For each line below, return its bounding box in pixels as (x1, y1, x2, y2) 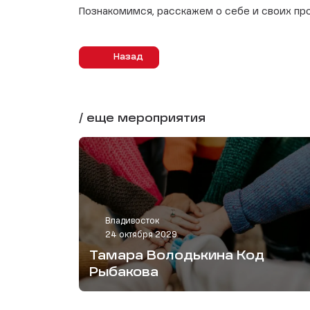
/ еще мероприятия (79, 113, 206, 125)
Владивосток (105, 217, 159, 226)
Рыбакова (89, 266, 158, 279)
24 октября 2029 (105, 230, 177, 239)
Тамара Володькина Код (89, 249, 264, 262)
